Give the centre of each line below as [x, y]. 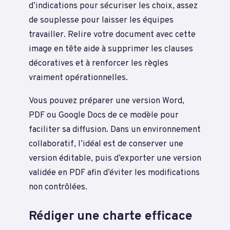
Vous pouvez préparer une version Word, [107, 101]
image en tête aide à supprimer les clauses [111, 49]
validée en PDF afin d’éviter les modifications [114, 172]
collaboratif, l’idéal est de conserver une [106, 144]
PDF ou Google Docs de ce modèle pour [104, 115]
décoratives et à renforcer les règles [99, 64]
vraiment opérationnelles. [78, 78]
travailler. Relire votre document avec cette [112, 35]
